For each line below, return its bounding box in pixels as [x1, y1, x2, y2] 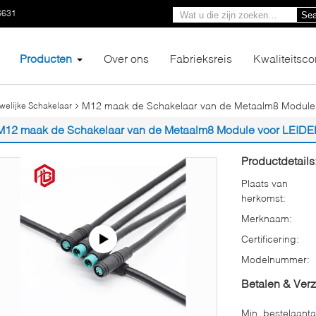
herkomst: [241, 191, 286, 204]
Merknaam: [241, 212, 292, 224]
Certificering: [241, 232, 299, 245]
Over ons [104, 51, 149, 65]
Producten [20, 51, 72, 65]
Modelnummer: [241, 253, 310, 265]
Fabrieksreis [170, 51, 232, 65]
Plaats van [241, 176, 288, 189]
